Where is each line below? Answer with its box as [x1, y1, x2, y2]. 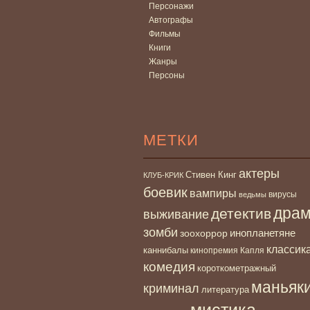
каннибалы [143, 244, 188, 255]
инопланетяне [230, 226, 295, 239]
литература [201, 284, 249, 295]
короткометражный [197, 263, 276, 273]
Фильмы [149, 28, 181, 39]
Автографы [149, 15, 193, 25]
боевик [143, 184, 188, 200]
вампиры [190, 186, 237, 199]
